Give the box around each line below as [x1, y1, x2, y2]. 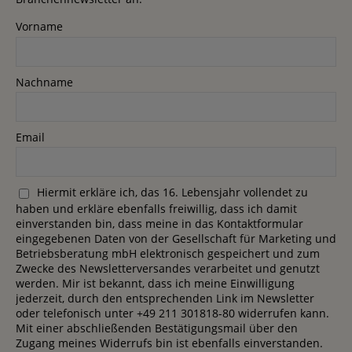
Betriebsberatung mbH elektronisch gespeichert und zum [16, 245, 320, 261]
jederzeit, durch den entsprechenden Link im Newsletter [16, 290, 314, 306]
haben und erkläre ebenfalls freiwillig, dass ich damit [16, 200, 297, 216]
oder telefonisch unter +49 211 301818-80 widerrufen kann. [16, 305, 329, 321]
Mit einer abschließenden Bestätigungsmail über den [16, 320, 298, 335]
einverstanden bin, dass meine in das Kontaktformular [16, 215, 303, 231]
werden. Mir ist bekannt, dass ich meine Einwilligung [16, 275, 295, 291]
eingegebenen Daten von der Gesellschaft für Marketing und [16, 230, 336, 246]
